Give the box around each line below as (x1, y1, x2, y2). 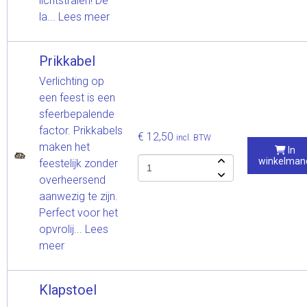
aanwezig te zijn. (39, 189, 118, 203)
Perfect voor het (39, 206, 118, 219)
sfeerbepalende (39, 107, 114, 121)
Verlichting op (39, 74, 104, 88)
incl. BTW (176, 132, 211, 143)
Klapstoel (39, 281, 97, 298)
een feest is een (39, 90, 115, 104)
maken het (39, 140, 90, 153)
